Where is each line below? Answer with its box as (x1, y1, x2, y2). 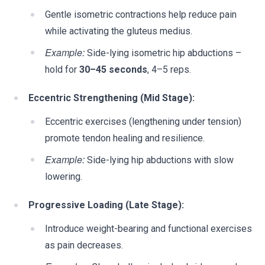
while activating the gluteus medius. (45, 25, 192, 37)
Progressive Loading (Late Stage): (28, 199, 184, 211)
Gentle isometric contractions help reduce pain (45, 9, 237, 20)
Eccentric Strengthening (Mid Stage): (28, 92, 195, 104)
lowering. (45, 171, 82, 182)
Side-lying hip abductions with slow (85, 154, 234, 166)
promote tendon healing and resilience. (45, 132, 205, 144)
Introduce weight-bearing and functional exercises (45, 223, 252, 234)
